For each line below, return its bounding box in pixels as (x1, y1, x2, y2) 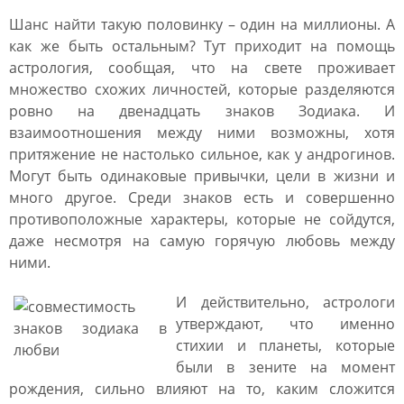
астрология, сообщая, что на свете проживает (9, 58, 395, 78)
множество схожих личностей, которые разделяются (9, 79, 395, 99)
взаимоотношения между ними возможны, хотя (9, 123, 395, 142)
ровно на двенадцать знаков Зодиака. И (9, 101, 395, 121)
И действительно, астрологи (176, 292, 395, 312)
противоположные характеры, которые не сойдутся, (9, 209, 395, 229)
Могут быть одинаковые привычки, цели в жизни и (9, 166, 395, 186)
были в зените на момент (176, 357, 395, 377)
